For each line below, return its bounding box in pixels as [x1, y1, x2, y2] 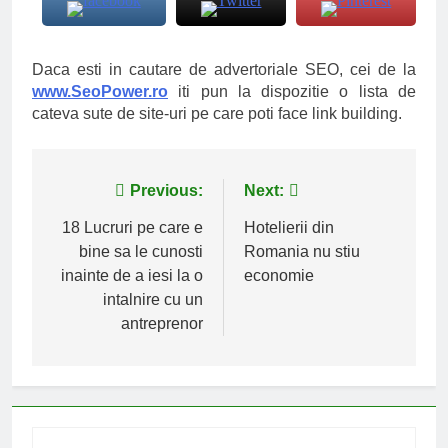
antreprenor [121, 314, 203, 332]
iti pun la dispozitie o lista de [168, 82, 416, 100]
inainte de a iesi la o [61, 266, 203, 284]
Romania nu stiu [244, 242, 360, 260]
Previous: [130, 181, 203, 199]
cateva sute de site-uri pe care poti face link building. [32, 104, 402, 122]
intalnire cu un [103, 290, 203, 308]
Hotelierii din [244, 218, 334, 236]
